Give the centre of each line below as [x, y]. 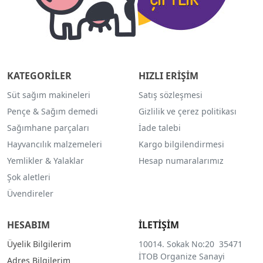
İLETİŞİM [159, 225]
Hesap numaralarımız [181, 161]
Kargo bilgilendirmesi [181, 144]
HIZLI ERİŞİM [168, 76]
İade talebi [159, 128]
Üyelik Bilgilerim [39, 244]
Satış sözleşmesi [170, 95]
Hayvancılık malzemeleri [55, 144]
